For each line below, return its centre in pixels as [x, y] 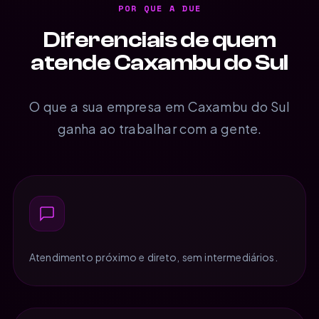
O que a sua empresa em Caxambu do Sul [159, 106]
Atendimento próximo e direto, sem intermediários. [153, 257]
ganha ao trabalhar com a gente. [159, 128]
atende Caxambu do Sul [159, 62]
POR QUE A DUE [159, 8]
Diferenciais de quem [159, 40]
